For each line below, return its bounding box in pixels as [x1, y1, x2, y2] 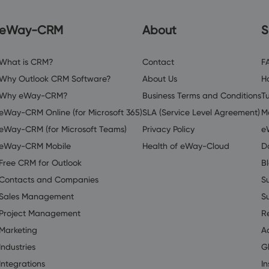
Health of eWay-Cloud [142, 141, 229, 151]
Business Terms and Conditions [142, 90, 261, 100]
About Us [142, 73, 177, 83]
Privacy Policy [142, 124, 195, 134]
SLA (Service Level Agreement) [142, 107, 260, 117]
